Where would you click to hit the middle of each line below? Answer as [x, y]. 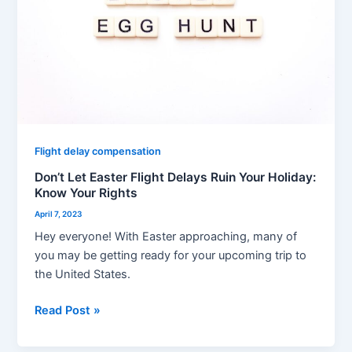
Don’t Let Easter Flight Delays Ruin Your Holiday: [176, 177]
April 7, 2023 [59, 214]
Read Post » [68, 311]
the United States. [83, 275]
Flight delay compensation [98, 152]
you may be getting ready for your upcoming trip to [171, 256]
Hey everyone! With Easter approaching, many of [166, 237]
